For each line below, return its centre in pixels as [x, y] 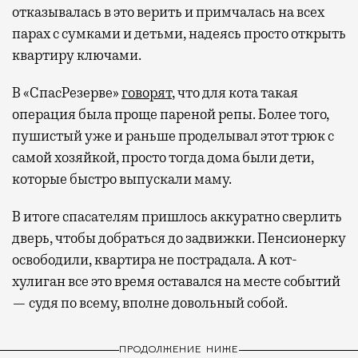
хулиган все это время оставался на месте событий [176, 281]
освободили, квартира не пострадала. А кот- [155, 259]
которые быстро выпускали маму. [122, 179]
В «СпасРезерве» [67, 92]
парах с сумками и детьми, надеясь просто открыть [179, 33]
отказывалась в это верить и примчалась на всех [168, 12]
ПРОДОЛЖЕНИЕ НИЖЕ [179, 350]
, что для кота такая [235, 92]
